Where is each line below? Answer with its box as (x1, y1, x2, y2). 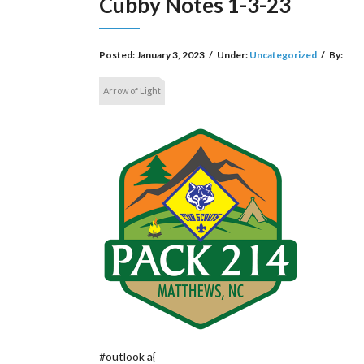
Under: (217, 49, 249, 61)
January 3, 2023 (136, 49, 205, 61)
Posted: (99, 49, 136, 61)
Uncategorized (249, 49, 317, 61)
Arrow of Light (103, 85, 161, 96)
